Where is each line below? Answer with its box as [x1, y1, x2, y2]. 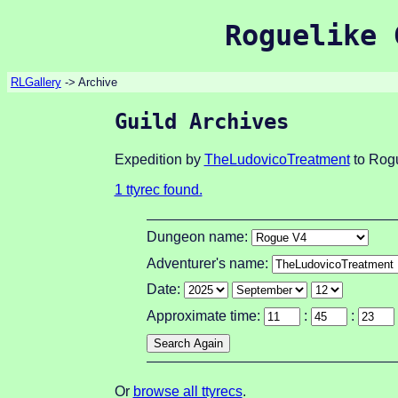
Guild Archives [114, 109, 289, 135]
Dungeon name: [146, 228, 251, 244]
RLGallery [10, 75, 61, 89]
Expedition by [114, 152, 204, 168]
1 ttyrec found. [114, 182, 203, 198]
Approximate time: [146, 307, 264, 323]
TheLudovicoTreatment [203, 152, 350, 168]
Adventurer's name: [146, 255, 272, 271]
